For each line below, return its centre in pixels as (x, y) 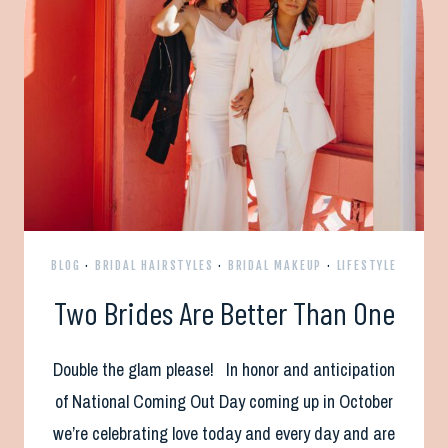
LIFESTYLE (366, 265)
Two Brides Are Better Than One (224, 311)
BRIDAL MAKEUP (275, 265)
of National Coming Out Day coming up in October (224, 401)
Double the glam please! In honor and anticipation (224, 369)
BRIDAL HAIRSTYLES (154, 265)
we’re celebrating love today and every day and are (224, 433)
